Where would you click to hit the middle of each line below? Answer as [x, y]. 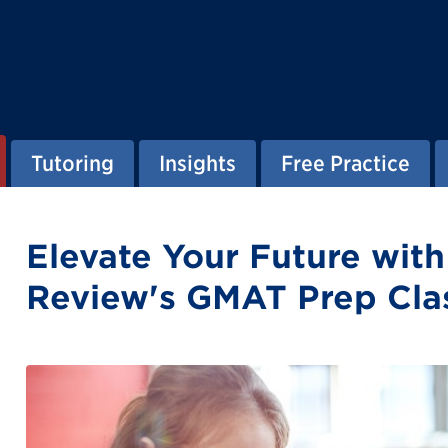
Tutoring [72, 163]
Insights [197, 163]
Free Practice [345, 163]
